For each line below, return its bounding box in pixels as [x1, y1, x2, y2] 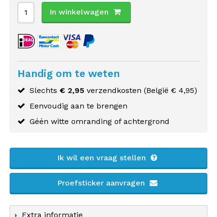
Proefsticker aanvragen [57, 178, 147, 187]
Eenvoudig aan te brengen [30, 101, 127, 110]
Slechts [30, 86, 60, 95]
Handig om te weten [17, 67, 120, 79]
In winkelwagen [49, 7, 108, 16]
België [146, 86, 169, 95]
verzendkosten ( [84, 86, 146, 95]
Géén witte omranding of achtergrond [30, 117, 170, 126]
